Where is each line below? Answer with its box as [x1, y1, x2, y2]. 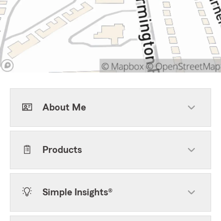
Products [42, 145, 82, 155]
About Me [42, 103, 86, 112]
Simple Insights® [42, 187, 112, 197]
